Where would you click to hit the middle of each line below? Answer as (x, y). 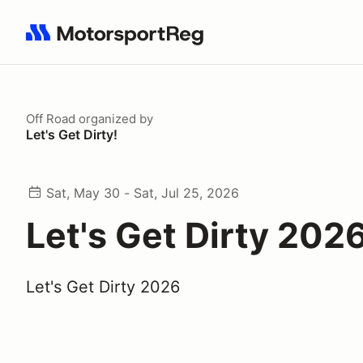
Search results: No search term (120, 41)
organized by (114, 119)
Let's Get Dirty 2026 (103, 287)
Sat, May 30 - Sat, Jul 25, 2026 (143, 193)
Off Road (51, 119)
